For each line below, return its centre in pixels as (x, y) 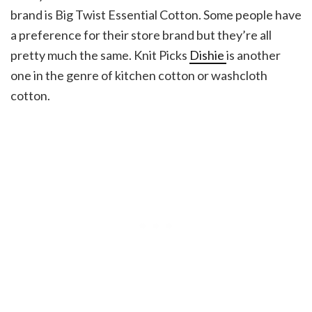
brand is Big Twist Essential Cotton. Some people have (156, 14)
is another (253, 55)
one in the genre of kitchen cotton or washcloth (139, 75)
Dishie (208, 55)
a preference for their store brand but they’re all (141, 34)
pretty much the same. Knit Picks (100, 55)
